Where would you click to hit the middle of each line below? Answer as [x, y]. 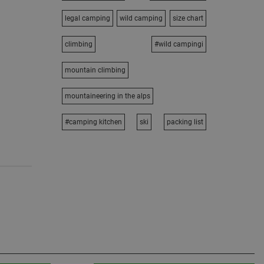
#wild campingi [179, 44]
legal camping [87, 18]
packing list [185, 122]
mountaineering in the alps [107, 96]
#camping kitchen [93, 122]
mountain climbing [95, 70]
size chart [188, 18]
